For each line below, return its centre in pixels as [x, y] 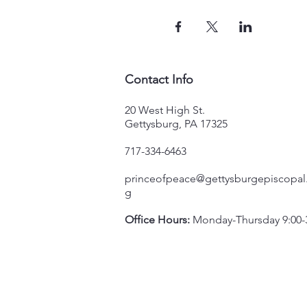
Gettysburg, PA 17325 [176, 124]
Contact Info [159, 79]
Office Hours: [157, 220]
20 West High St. [165, 110]
